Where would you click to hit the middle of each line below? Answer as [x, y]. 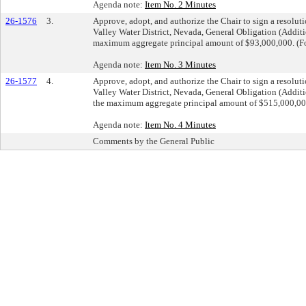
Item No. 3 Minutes [180, 64]
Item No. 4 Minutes [180, 124]
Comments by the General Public [154, 141]
